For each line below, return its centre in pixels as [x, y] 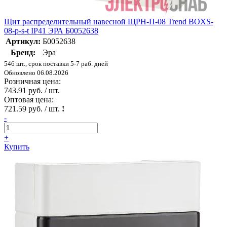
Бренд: [23, 53]
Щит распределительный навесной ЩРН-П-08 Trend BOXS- [109, 22]
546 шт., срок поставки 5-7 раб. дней [56, 64]
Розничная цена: [32, 82]
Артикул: [23, 42]
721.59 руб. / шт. [33, 109]
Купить [17, 147]
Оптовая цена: [29, 100]
